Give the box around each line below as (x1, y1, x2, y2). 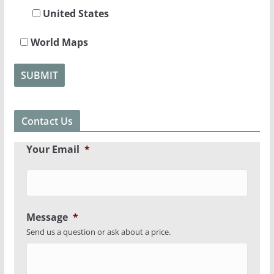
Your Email (26, 142, 80, 156)
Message (26, 210, 68, 224)
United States (40, 6, 109, 20)
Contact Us (21, 114, 73, 128)
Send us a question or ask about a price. (26, 226, 171, 237)
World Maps (28, 35, 88, 49)
